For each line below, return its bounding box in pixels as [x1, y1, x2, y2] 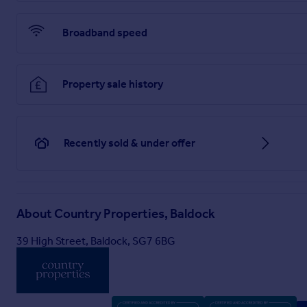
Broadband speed [62, 26, 147, 40]
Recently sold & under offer [64, 136, 195, 149]
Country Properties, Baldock [54, 206, 215, 222]
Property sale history [62, 77, 163, 91]
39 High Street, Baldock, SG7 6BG [16, 234, 175, 247]
